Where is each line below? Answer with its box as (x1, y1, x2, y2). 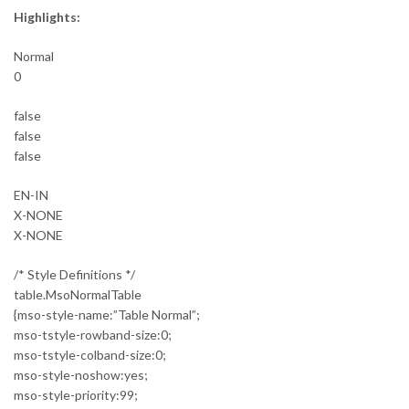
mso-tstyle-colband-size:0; (14, 346, 166, 362)
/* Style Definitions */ (14, 266, 135, 282)
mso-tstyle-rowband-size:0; (14, 326, 172, 342)
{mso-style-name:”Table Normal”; (14, 306, 200, 322)
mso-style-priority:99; (14, 386, 138, 403)
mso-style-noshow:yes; (14, 366, 148, 383)
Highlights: (14, 8, 80, 25)
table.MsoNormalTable (14, 286, 142, 302)
